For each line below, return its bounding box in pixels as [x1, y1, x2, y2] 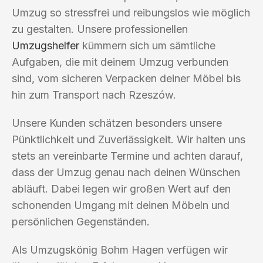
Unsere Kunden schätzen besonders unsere [12, 116, 222, 129]
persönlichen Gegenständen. [12, 215, 150, 228]
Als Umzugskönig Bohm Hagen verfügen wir [12, 243, 228, 256]
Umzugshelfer [12, 39, 79, 52]
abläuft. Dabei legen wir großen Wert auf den [12, 182, 231, 195]
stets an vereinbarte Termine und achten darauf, [12, 149, 243, 162]
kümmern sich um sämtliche [79, 39, 215, 52]
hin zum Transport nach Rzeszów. [12, 88, 176, 101]
